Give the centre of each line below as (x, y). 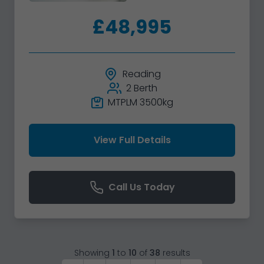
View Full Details (132, 140)
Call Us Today (141, 187)
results (176, 253)
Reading (141, 74)
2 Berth (141, 88)
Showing (92, 253)
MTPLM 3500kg (140, 103)
